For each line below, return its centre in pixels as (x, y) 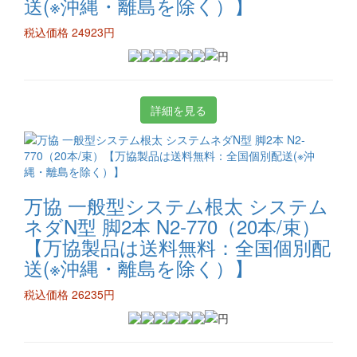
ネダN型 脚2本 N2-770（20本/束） (172, 226)
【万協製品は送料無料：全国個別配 (177, 247)
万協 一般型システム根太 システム (176, 205)
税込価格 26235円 (69, 294)
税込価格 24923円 (69, 32)
